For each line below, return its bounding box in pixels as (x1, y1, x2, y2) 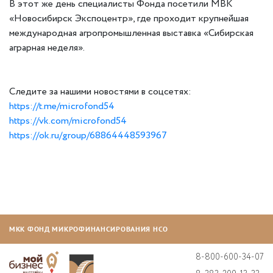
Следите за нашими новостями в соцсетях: (9, 84, 191, 99)
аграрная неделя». (9, 40, 85, 55)
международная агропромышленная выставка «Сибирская (9, 26, 253, 40)
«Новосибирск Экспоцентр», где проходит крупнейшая (9, 11, 249, 26)
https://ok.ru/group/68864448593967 (9, 128, 167, 143)
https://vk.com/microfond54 (9, 113, 127, 128)
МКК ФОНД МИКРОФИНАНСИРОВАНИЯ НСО (9, 224, 169, 233)
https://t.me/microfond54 (9, 99, 115, 113)
